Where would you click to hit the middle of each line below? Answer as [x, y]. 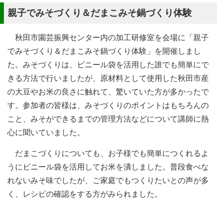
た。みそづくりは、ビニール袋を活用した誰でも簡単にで [108, 65]
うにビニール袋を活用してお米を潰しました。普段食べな [108, 167]
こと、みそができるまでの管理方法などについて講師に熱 [108, 119]
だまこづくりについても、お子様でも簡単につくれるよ [108, 153]
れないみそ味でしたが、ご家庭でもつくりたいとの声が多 [108, 180]
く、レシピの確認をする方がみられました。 [85, 194]
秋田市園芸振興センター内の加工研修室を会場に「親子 [108, 38]
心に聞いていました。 [46, 132]
